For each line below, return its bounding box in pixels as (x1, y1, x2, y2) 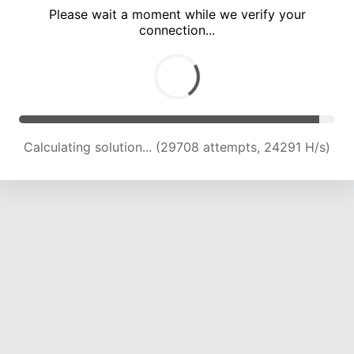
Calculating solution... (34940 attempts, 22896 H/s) (22, 139, 332, 156)
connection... (139, 22, 215, 39)
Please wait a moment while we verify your (48, 6, 306, 23)
